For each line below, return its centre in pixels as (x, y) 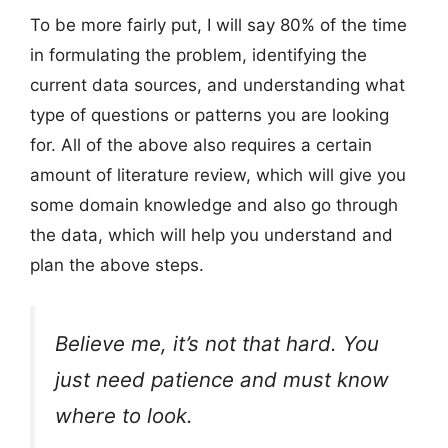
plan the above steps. (117, 265)
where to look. (124, 415)
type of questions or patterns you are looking (209, 115)
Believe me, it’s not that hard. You (217, 343)
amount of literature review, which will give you (218, 175)
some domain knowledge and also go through (214, 205)
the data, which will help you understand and (211, 235)
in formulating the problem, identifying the (198, 55)
